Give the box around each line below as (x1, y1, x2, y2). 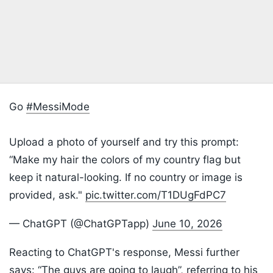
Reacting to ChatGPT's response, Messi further (9, 246, 239, 259)
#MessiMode (26, 101, 90, 113)
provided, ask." (9, 189, 85, 202)
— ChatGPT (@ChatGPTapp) (9, 218, 152, 230)
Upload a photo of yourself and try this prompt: (9, 136, 239, 149)
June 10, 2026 (152, 218, 222, 230)
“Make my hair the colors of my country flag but (9, 154, 241, 166)
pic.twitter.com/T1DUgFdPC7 (85, 189, 226, 202)
